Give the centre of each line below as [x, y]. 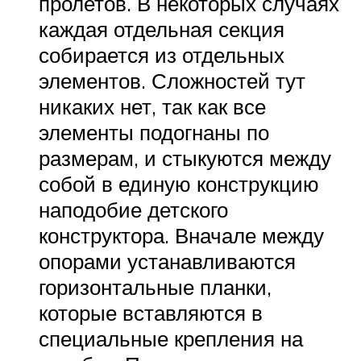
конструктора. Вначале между [181, 235]
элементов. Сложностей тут [172, 80]
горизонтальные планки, [155, 286]
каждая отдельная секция [162, 29]
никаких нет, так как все [152, 106]
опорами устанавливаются [167, 261]
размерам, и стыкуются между [185, 158]
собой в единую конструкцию [179, 183]
